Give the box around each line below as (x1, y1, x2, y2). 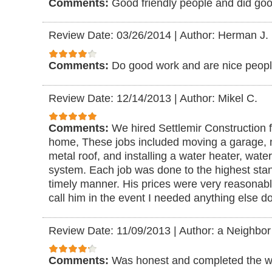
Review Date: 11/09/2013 (49, 224, 171, 237)
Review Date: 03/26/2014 (49, 29, 171, 42)
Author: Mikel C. (180, 92, 257, 104)
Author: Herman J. (180, 29, 268, 42)
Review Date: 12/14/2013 (49, 92, 171, 104)
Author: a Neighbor (179, 224, 271, 237)
